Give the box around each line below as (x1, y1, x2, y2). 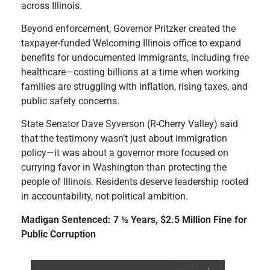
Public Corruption (21, 228, 96, 240)
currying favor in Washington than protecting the (21, 162, 227, 174)
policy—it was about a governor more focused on (21, 147, 228, 159)
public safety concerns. (21, 95, 119, 107)
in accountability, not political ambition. (21, 190, 188, 202)
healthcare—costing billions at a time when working (21, 66, 239, 78)
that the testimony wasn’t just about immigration (21, 133, 227, 145)
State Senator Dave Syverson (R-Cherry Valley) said (21, 118, 238, 130)
